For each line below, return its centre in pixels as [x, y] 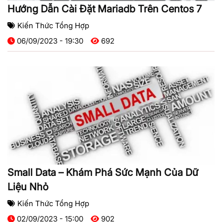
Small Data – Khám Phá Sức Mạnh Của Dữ [103, 173]
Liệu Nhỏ [28, 187]
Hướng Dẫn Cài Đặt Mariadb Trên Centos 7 [105, 9]
